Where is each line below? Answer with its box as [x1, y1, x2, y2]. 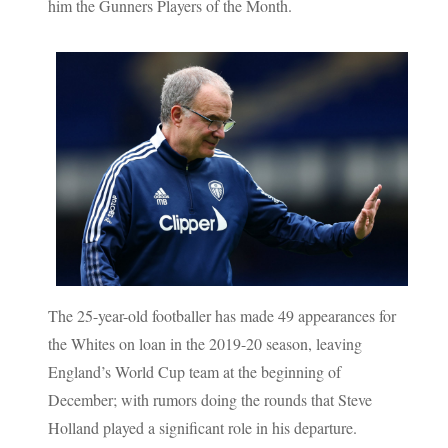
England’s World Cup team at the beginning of [48, 360, 342, 382]
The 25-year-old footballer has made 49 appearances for [48, 304, 397, 326]
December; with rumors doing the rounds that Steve [48, 388, 373, 410]
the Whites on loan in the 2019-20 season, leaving [48, 332, 363, 354]
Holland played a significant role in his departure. [48, 416, 358, 438]
